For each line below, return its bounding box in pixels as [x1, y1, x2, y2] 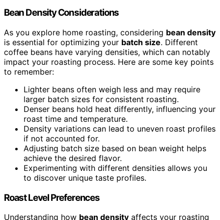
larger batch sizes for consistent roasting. [24, 94, 179, 104]
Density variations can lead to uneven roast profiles [24, 123, 216, 134]
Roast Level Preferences [4, 192, 100, 203]
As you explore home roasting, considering [4, 27, 166, 37]
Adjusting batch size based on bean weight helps [24, 143, 206, 153]
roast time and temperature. [24, 113, 128, 124]
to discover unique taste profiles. [24, 172, 146, 183]
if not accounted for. [24, 133, 100, 143]
